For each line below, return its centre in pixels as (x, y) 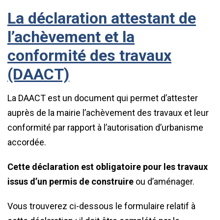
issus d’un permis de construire (70, 181)
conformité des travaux (89, 55)
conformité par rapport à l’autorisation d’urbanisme (105, 127)
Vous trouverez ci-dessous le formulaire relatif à (101, 206)
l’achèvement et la (71, 37)
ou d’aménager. (164, 181)
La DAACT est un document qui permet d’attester (103, 98)
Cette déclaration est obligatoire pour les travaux (108, 167)
